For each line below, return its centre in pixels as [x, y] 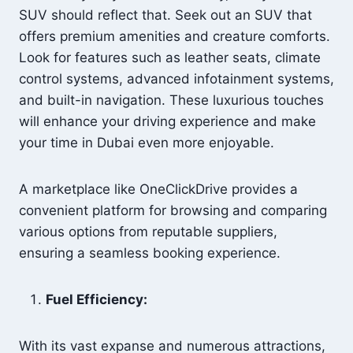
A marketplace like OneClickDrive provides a [158, 189]
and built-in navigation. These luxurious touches [171, 100]
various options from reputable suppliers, [148, 232]
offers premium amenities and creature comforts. [175, 36]
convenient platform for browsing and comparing [173, 210]
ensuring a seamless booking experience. [150, 253]
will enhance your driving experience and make [167, 121]
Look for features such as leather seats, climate [170, 58]
